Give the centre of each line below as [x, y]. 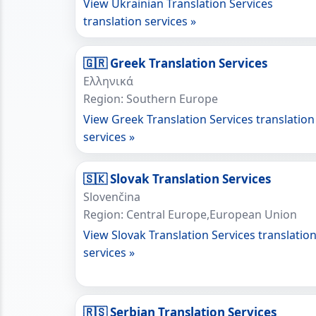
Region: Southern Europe [151, 99]
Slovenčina [112, 197]
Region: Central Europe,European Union [190, 214]
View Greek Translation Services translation [199, 119]
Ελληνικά [108, 81]
